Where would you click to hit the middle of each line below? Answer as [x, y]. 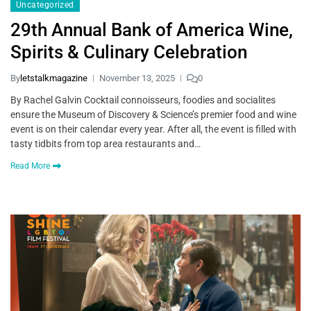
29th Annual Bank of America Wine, [152, 30]
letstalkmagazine [54, 78]
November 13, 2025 [137, 78]
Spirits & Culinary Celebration [129, 52]
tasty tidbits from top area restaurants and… [106, 144]
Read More [30, 166]
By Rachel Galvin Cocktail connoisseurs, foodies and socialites [143, 100]
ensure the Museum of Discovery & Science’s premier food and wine [153, 115]
